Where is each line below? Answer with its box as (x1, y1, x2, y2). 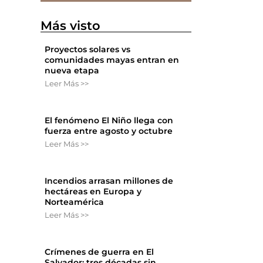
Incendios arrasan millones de (45, 175, 174, 186)
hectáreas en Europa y (45, 186, 142, 197)
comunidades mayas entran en (45, 54, 180, 65)
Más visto (41, 18, 101, 33)
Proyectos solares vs (45, 43, 131, 55)
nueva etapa (45, 65, 100, 76)
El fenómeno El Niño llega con (45, 114, 174, 126)
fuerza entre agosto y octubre (45, 125, 173, 136)
